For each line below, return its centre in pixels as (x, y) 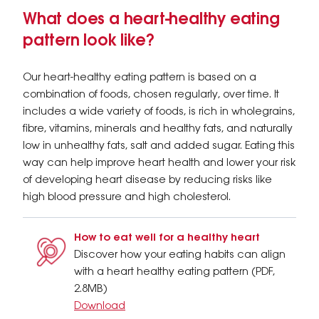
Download (100, 306)
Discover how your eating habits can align (180, 255)
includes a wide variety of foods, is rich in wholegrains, (159, 112)
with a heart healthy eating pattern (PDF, (174, 272)
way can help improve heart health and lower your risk (159, 163)
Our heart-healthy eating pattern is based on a (140, 78)
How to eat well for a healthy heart (167, 238)
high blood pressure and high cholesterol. (127, 197)
